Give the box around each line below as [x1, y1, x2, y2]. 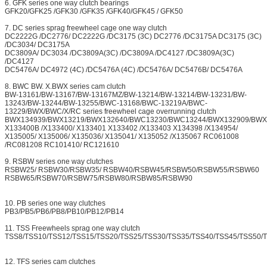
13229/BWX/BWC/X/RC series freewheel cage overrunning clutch [5, 107, 216, 116]
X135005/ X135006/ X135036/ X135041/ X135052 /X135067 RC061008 [5, 132, 239, 141]
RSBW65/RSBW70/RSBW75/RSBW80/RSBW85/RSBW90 [5, 174, 193, 183]
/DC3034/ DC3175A [5, 41, 70, 49]
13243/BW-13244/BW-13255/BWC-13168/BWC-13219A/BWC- [5, 99, 207, 108]
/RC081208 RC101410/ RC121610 [5, 141, 119, 150]
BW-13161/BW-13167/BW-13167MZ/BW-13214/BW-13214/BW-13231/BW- [5, 91, 247, 100]
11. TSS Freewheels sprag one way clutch [5, 224, 140, 233]
